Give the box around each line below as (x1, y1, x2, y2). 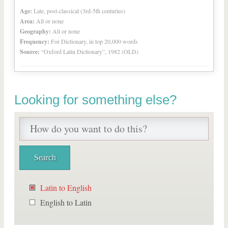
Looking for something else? (14, 92, 177, 107)
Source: (20, 47, 40, 56)
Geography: (20, 27, 51, 36)
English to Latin (40, 197, 92, 208)
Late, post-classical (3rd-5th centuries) (34, 7, 125, 15)
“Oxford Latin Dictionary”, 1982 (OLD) (41, 47, 138, 55)
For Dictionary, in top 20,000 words (51, 37, 138, 45)
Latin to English (40, 182, 92, 193)
